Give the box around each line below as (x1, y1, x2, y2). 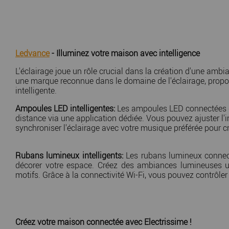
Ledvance (15, 48, 50, 59)
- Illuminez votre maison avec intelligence (50, 48, 200, 59)
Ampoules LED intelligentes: (15, 103, 115, 114)
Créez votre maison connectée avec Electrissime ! (15, 216, 192, 228)
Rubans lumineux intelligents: (15, 150, 123, 162)
